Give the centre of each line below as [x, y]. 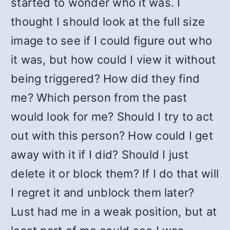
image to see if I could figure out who [112, 41]
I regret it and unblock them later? [103, 193]
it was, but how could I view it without [113, 60]
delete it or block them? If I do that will [115, 174]
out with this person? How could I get [112, 136]
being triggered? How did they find [106, 79]
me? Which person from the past [99, 98]
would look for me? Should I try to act [112, 117]
